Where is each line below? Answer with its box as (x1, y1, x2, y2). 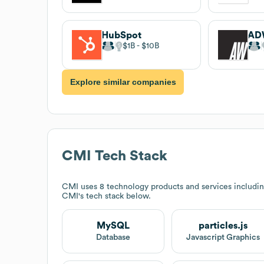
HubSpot (101, 30, 141, 40)
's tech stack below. (78, 192, 151, 200)
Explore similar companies (70, 77, 176, 87)
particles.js (198, 220, 247, 230)
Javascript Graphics (186, 233, 260, 242)
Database (96, 233, 131, 242)
